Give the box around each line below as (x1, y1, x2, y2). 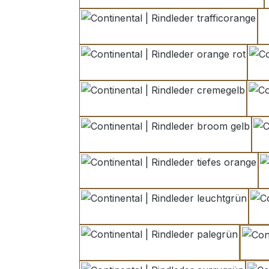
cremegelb (162, 99, 210, 112)
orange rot (162, 63, 211, 76)
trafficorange (168, 27, 226, 40)
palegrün (159, 243, 199, 256)
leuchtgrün (163, 207, 213, 220)
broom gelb (165, 135, 217, 148)
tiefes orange (168, 171, 228, 184)
